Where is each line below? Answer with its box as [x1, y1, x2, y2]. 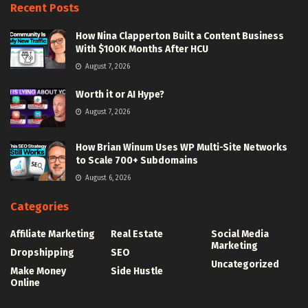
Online [10, 277, 40, 289]
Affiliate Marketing [10, 228, 95, 241]
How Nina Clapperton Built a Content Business [76, 30, 284, 43]
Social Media [211, 228, 269, 241]
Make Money [10, 265, 66, 278]
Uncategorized [211, 258, 279, 271]
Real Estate [111, 228, 163, 241]
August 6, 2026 [83, 174, 131, 183]
